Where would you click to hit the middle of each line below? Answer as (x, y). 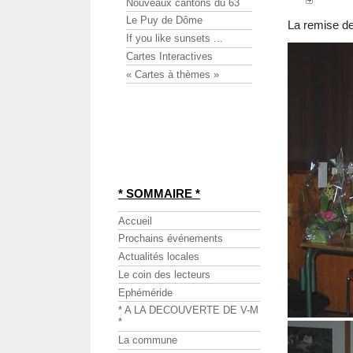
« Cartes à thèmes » (173, 74)
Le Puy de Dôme (164, 20)
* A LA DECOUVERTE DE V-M (188, 310)
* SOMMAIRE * (159, 194)
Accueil (135, 221)
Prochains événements (171, 239)
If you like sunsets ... (175, 39)
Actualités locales (159, 257)
